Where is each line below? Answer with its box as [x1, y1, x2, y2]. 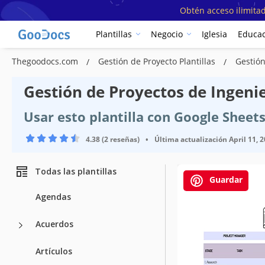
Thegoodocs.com [12, 55, 80, 67]
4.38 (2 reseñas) [86, 134, 140, 144]
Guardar [207, 173, 243, 185]
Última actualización [154, 134, 227, 144]
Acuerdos [35, 218, 73, 230]
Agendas [35, 190, 71, 202]
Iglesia [202, 28, 227, 40]
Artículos [35, 245, 72, 257]
